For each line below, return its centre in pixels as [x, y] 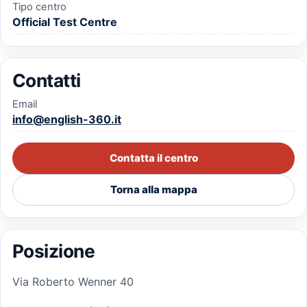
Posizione [53, 251]
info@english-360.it [66, 119]
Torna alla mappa [153, 190]
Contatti [46, 80]
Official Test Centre [64, 22]
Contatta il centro [153, 158]
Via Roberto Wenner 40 [73, 282]
